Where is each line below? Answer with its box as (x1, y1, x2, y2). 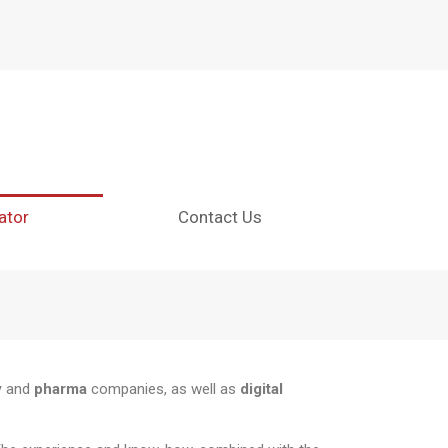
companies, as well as (87, 380, 240, 398)
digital (240, 380, 283, 398)
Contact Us (177, 207, 262, 227)
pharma (34, 380, 87, 398)
